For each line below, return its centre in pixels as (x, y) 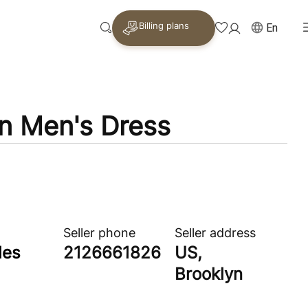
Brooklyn (208, 274)
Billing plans (164, 25)
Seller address (215, 233)
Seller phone (99, 233)
